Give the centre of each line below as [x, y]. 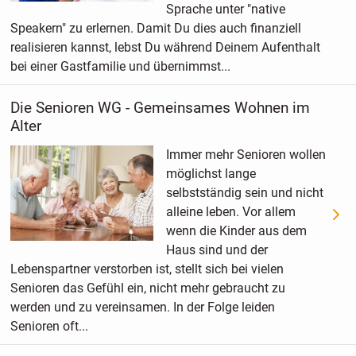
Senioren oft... [49, 326]
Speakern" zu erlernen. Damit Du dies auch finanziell [155, 29]
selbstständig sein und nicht [244, 192]
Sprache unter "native [225, 10]
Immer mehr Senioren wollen [246, 154]
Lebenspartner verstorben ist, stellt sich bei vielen [147, 269]
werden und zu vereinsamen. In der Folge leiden [142, 307]
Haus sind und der [217, 250]
